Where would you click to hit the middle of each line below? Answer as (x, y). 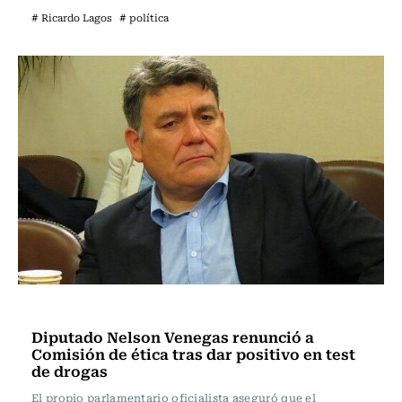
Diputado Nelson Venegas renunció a (173, 336)
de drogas (70, 371)
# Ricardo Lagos (72, 17)
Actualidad (70, 309)
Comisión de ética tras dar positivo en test (193, 354)
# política (144, 17)
